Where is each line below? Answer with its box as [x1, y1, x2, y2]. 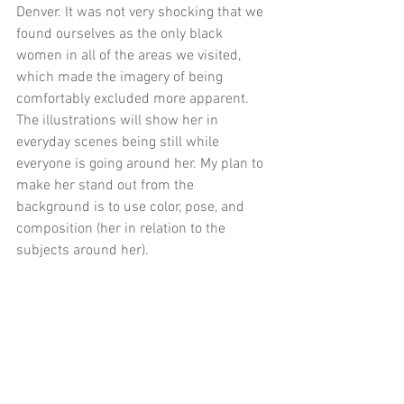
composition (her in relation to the [16, 219, 229, 238]
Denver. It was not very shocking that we [16, 3, 267, 22]
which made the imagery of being [16, 68, 226, 87]
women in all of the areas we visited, [16, 46, 244, 65]
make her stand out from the [16, 176, 197, 195]
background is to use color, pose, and [16, 197, 248, 216]
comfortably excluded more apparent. [16, 89, 252, 108]
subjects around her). [16, 241, 152, 260]
